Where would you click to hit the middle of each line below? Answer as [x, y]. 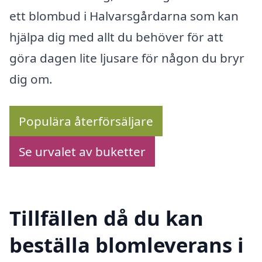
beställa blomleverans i [127, 244]
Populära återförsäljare [86, 121]
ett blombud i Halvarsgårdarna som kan [124, 16]
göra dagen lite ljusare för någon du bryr [127, 58]
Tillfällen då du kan [106, 218]
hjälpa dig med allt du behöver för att [116, 37]
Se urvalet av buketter [82, 151]
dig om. [31, 79]
